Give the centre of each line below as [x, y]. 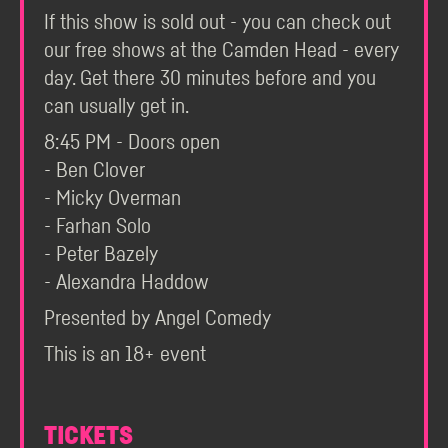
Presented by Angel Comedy [157, 318]
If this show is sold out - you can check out [217, 22]
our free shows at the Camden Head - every [221, 50]
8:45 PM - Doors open [132, 142]
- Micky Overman [112, 198]
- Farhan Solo [97, 226]
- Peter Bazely [101, 254]
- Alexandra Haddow [126, 282]
